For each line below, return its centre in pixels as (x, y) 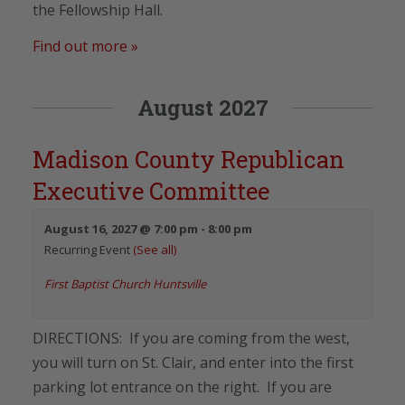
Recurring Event (89, 249)
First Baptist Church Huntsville (125, 283)
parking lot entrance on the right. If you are (182, 386)
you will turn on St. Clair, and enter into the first (193, 362)
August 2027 (202, 107)
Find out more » (85, 46)
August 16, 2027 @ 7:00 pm (121, 228)
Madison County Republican (188, 159)
